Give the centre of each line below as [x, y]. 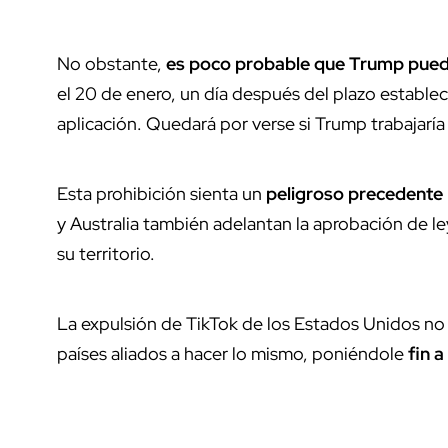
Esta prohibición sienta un [161, 193]
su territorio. [106, 253]
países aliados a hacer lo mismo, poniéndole [232, 353]
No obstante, [111, 63]
